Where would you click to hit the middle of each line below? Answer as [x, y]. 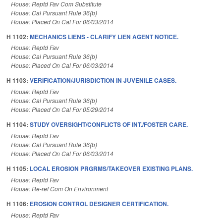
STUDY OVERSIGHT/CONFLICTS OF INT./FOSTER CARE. [109, 125]
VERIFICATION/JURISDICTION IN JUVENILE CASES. [103, 81]
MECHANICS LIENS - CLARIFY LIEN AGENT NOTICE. [104, 36]
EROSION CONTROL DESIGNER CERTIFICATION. [99, 203]
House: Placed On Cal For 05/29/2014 [62, 110]
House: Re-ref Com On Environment [59, 188]
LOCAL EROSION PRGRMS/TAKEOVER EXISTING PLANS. [111, 168]
